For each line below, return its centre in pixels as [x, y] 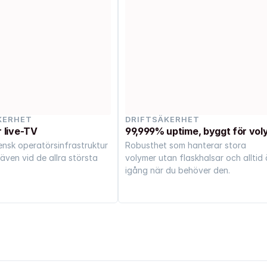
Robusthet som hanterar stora [186, 145]
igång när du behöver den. [178, 170]
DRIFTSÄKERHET [163, 119]
